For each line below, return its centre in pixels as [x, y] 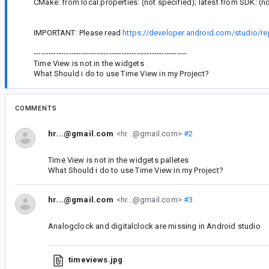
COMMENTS [36, 108]
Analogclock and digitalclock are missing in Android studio [154, 226]
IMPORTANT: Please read [78, 32]
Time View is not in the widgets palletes [119, 160]
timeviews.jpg [96, 260]
